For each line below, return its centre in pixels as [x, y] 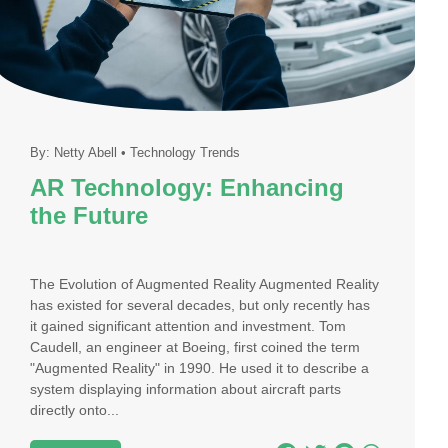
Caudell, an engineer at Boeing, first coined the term [195, 347]
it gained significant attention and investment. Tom [188, 326]
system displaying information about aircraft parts [186, 389]
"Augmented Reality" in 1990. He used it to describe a [200, 368]
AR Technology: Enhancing [187, 188]
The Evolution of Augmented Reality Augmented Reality [205, 284]
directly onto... [75, 410]
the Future [89, 216]
